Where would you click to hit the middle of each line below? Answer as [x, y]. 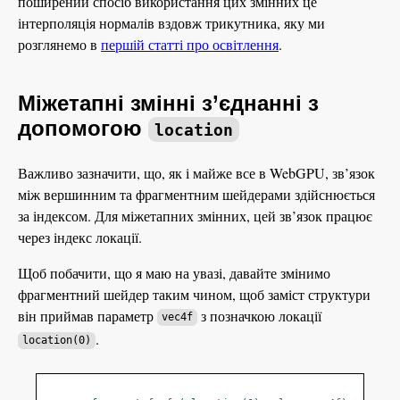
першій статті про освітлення [190, 44]
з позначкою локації [259, 315]
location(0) [56, 341]
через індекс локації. [80, 237]
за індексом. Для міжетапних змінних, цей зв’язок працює [195, 215]
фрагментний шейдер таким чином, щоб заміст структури [194, 294]
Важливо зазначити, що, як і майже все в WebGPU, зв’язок [196, 172]
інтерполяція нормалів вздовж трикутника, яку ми [171, 23]
